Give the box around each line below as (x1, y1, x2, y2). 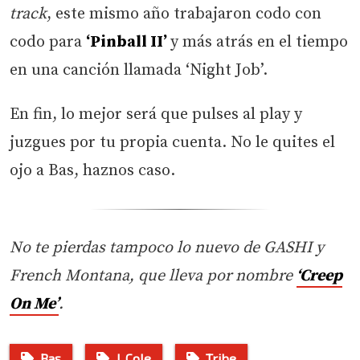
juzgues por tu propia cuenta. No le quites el (10, 132, 335, 153)
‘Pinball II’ (86, 31, 170, 52)
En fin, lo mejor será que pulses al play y (10, 104, 302, 125)
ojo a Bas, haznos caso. (10, 160, 175, 181)
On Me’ (10, 293, 59, 314)
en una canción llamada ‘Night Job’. (10, 59, 268, 80)
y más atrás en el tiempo (170, 31, 348, 52)
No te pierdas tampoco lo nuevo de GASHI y (10, 237, 324, 258)
